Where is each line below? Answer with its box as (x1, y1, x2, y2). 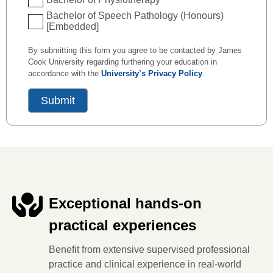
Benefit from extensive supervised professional (49, 244, 250, 255)
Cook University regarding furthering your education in (28, 57, 217, 66)
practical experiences (49, 217, 196, 233)
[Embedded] (46, 21, 99, 32)
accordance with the (28, 69, 101, 78)
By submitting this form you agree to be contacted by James (28, 46, 242, 55)
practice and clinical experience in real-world (49, 259, 241, 269)
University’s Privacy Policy (101, 69, 202, 78)
